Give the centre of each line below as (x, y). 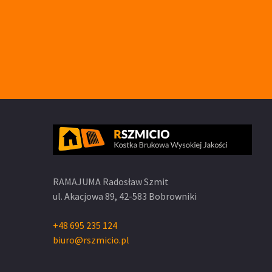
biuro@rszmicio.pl (91, 240)
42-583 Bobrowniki (157, 196)
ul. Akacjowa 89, (85, 196)
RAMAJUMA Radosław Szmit (111, 181)
